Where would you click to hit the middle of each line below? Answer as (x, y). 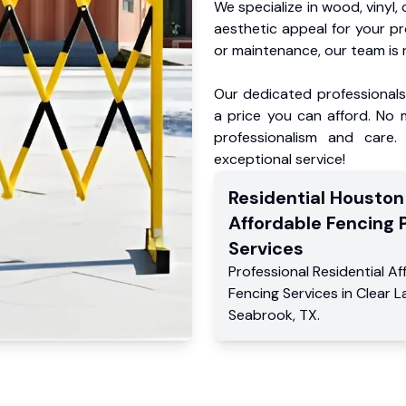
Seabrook (261, 315)
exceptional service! (280, 159)
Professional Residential (308, 271)
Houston (367, 198)
